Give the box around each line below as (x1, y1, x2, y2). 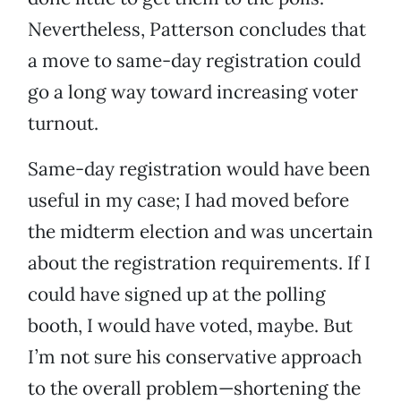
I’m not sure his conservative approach (28, 345, 362, 370)
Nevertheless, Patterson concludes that (28, 17, 366, 42)
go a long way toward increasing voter (28, 80, 358, 105)
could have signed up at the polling (28, 282, 326, 307)
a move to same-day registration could (28, 48, 361, 73)
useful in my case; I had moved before (28, 188, 349, 213)
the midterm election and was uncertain (28, 219, 373, 244)
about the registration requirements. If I (28, 251, 371, 276)
